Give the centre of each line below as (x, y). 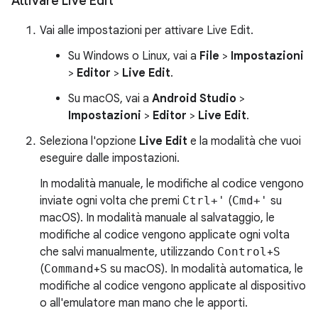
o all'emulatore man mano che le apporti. (144, 303)
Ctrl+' (204, 201)
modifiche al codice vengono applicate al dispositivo (173, 286)
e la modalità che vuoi (244, 142)
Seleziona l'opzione (89, 142)
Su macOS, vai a (110, 99)
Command (69, 269)
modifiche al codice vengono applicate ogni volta (165, 235)
